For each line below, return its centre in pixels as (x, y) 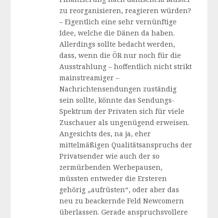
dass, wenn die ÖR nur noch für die (120, 55)
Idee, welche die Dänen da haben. (117, 33)
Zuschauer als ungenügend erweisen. (125, 122)
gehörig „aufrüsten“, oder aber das (119, 190)
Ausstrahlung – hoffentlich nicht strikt (126, 66)
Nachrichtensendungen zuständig (118, 89)
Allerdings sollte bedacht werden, (118, 44)
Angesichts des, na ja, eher (105, 134)
